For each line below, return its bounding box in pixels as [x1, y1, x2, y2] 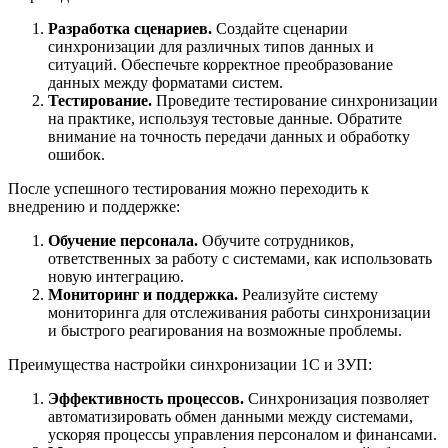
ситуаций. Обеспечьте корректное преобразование [48, 56, 393, 74]
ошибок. [48, 146, 105, 164]
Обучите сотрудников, [198, 232, 354, 250]
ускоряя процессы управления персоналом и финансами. [48, 426, 437, 444]
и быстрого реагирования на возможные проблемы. [48, 322, 402, 340]
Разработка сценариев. [48, 20, 212, 38]
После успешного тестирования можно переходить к [8, 180, 369, 198]
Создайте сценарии [212, 20, 348, 38]
